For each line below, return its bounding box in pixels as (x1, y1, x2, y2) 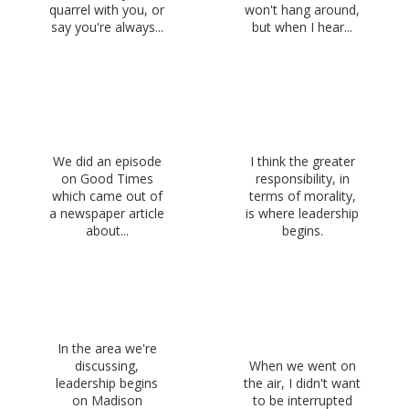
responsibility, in (255, 170, 350, 188)
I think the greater (249, 152, 355, 171)
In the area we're (57, 339, 157, 357)
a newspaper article (49, 204, 164, 223)
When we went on (248, 356, 356, 374)
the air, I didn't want (244, 373, 361, 392)
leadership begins (56, 373, 158, 392)
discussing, (75, 356, 139, 374)
